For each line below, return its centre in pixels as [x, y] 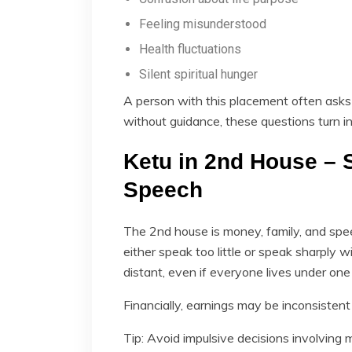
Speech [163, 189]
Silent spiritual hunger [198, 74]
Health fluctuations [190, 49]
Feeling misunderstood [203, 24]
